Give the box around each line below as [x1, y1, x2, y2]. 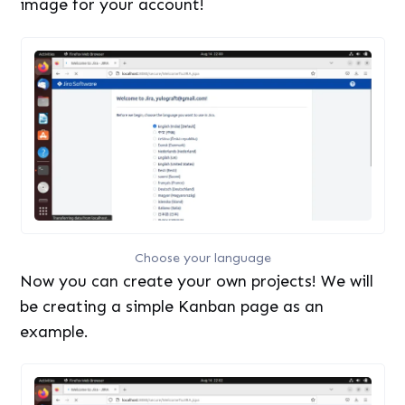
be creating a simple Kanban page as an [20, 296, 325, 316]
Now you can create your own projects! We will [20, 270, 374, 291]
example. [20, 321, 89, 342]
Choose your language [134, 249, 271, 266]
